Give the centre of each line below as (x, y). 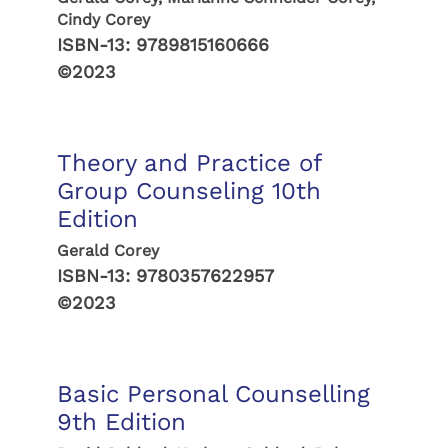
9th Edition (121, 422)
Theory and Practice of (188, 163)
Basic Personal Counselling (213, 394)
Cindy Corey (103, 19)
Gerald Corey (107, 250)
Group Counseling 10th (188, 191)
